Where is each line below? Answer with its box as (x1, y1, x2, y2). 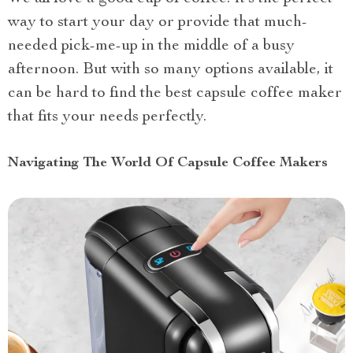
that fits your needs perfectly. (8, 110, 206, 125)
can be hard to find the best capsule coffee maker (8, 86, 342, 102)
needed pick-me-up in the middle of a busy (8, 39, 295, 54)
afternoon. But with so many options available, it (8, 62, 333, 78)
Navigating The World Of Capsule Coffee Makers (8, 156, 328, 170)
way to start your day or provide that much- (8, 15, 307, 31)
